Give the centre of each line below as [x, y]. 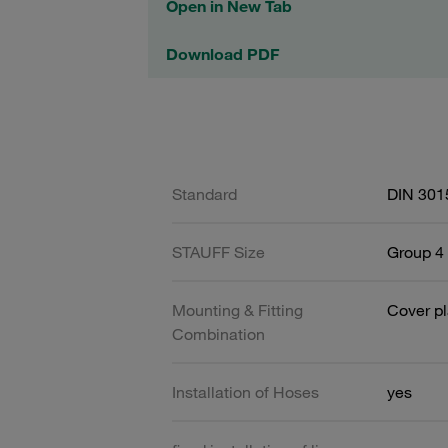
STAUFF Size [218, 251]
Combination [218, 333]
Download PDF [222, 54]
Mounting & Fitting [237, 309]
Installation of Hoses [245, 391]
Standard [204, 193]
